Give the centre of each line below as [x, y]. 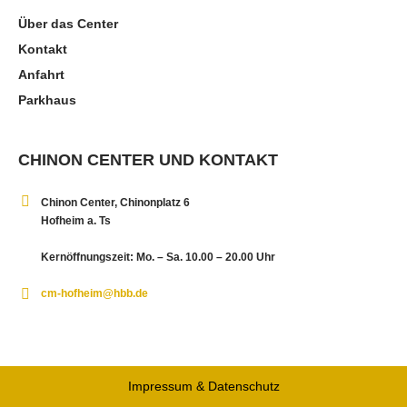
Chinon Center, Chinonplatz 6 [116, 202]
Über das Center [69, 23]
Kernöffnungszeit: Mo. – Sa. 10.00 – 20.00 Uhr [159, 257]
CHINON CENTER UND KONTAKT [149, 159]
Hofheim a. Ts [76, 220]
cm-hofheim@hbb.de [95, 293]
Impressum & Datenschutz [203, 386]
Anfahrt [42, 74]
